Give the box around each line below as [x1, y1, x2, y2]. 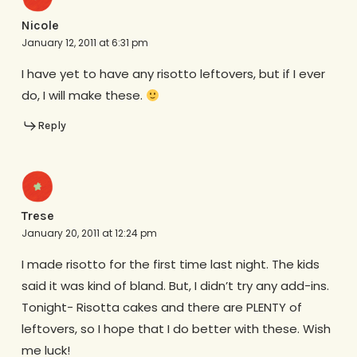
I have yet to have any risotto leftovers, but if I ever [21, 65, 325, 83]
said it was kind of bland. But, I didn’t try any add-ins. [21, 277, 329, 294]
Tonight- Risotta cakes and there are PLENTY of [21, 298, 302, 316]
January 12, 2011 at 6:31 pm [21, 36, 148, 50]
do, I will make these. [21, 87, 146, 104]
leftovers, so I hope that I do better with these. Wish [21, 320, 331, 337]
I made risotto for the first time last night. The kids [21, 255, 320, 273]
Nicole [21, 18, 59, 33]
